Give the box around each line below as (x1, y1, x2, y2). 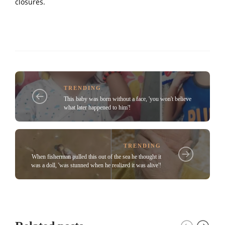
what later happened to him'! (64, 103, 131, 111)
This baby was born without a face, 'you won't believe (64, 95, 191, 102)
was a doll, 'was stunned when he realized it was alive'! (31, 161, 161, 169)
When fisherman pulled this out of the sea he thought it (32, 153, 161, 160)
